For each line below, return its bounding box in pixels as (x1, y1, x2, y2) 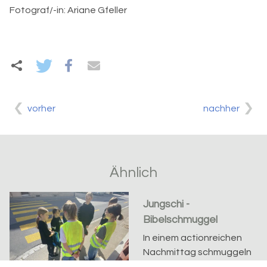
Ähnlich (110, 164, 157, 180)
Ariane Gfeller (67, 5, 127, 15)
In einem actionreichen (143, 232, 243, 243)
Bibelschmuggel (143, 214, 218, 225)
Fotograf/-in (10, 5, 64, 15)
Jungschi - (143, 198, 190, 210)
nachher (203, 103, 240, 113)
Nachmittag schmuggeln (143, 247, 252, 257)
